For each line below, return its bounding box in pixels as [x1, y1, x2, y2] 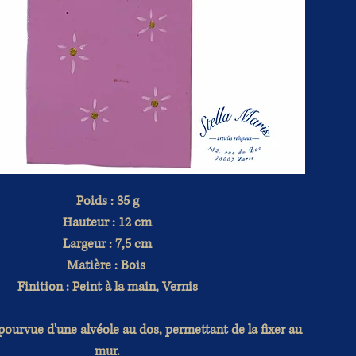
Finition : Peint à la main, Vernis [17, 277, 198, 296]
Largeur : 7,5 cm [63, 234, 152, 253]
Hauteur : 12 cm [63, 213, 152, 231]
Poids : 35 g [75, 192, 139, 210]
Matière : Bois [66, 256, 149, 274]
